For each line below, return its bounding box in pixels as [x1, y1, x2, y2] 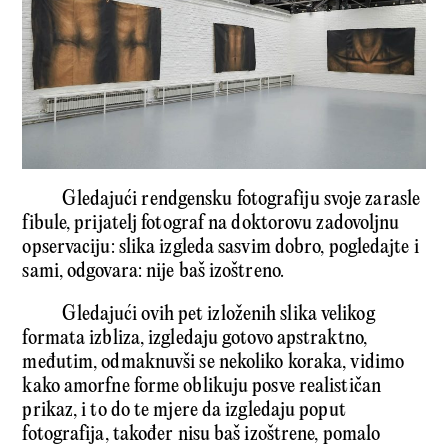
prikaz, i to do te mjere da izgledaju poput [22, 399, 346, 423]
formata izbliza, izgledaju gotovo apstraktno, [22, 327, 367, 351]
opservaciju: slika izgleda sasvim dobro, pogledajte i [22, 236, 419, 260]
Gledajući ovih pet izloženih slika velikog [62, 303, 375, 327]
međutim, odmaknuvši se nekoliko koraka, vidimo [22, 351, 405, 375]
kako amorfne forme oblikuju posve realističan [22, 375, 381, 399]
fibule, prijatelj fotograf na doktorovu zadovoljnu [22, 212, 400, 236]
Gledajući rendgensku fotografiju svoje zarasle [62, 188, 421, 212]
